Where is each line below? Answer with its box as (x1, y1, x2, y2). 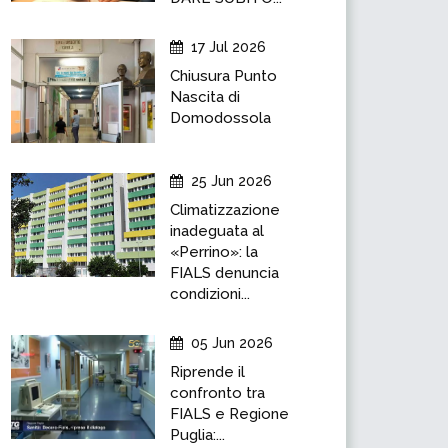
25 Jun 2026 (191, 173, 272, 189)
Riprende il (170, 363, 245, 381)
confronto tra (170, 384, 265, 402)
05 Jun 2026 (191, 335, 273, 351)
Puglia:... (170, 426, 225, 444)
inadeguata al (170, 222, 264, 240)
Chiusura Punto (170, 67, 277, 85)
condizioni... (170, 285, 250, 303)
